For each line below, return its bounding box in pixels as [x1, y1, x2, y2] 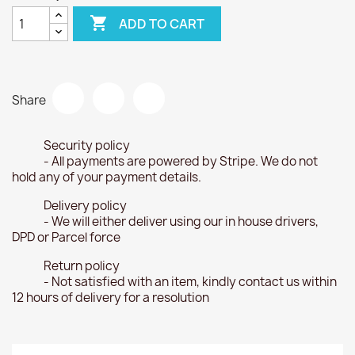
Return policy [44, 258, 120, 274]
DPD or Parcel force [12, 229, 120, 246]
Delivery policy [44, 197, 127, 214]
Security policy [44, 137, 130, 154]
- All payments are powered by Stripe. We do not [44, 153, 318, 170]
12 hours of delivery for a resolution [12, 289, 209, 306]
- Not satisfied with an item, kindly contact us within [44, 273, 337, 290]
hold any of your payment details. [12, 169, 201, 185]
